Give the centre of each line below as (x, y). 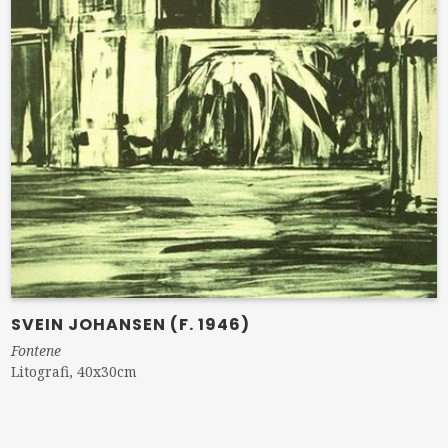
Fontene (36, 350)
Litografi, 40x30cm (74, 371)
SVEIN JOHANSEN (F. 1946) (131, 324)
